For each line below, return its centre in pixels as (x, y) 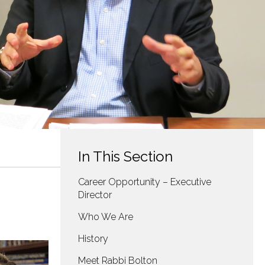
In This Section (125, 156)
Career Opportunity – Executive (145, 182)
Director (95, 195)
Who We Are (106, 217)
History (93, 239)
